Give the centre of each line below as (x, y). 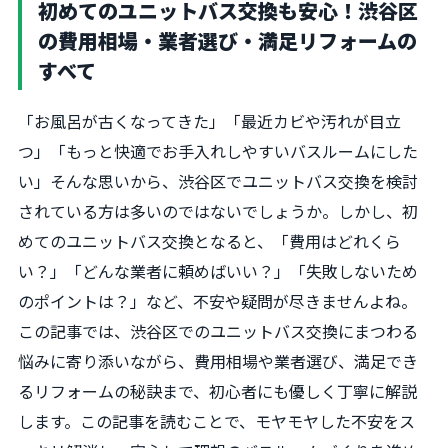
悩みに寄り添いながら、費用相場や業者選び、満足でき (218, 361)
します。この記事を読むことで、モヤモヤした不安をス (216, 421)
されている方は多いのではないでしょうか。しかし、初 (218, 211)
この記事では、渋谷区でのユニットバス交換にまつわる (218, 331)
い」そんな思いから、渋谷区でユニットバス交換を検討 (218, 181)
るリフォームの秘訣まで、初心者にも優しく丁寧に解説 (217, 391)
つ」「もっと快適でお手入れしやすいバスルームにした (218, 151)
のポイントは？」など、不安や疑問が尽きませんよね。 (217, 301)
